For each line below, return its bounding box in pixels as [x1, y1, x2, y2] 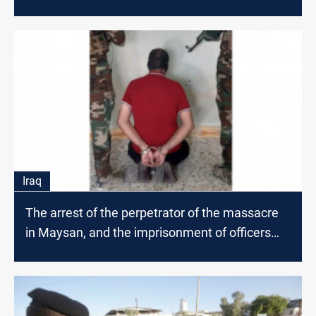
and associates [25, 245, 110, 260]
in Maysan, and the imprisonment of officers [25, 225, 271, 241]
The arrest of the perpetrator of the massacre [25, 205, 279, 221]
